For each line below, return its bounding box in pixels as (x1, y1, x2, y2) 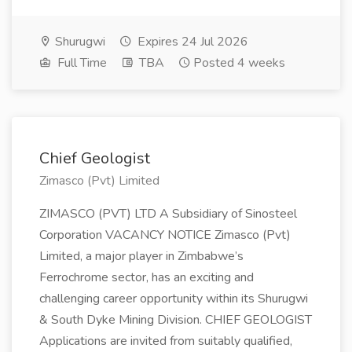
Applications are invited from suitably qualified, (39, 332, 292, 350)
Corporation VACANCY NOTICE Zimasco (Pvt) (39, 226, 291, 244)
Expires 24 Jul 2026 (134, 33, 248, 50)
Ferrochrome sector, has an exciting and (39, 269, 254, 286)
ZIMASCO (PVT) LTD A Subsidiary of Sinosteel (39, 205, 297, 222)
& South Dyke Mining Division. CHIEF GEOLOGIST (39, 311, 312, 328)
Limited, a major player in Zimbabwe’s (39, 247, 244, 265)
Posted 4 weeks (193, 54, 285, 71)
